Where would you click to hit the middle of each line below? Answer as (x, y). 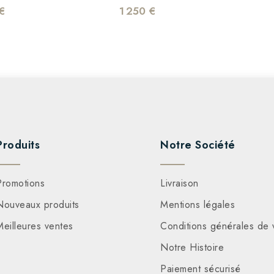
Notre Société (198, 145)
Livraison (180, 183)
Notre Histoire (192, 248)
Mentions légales (198, 205)
